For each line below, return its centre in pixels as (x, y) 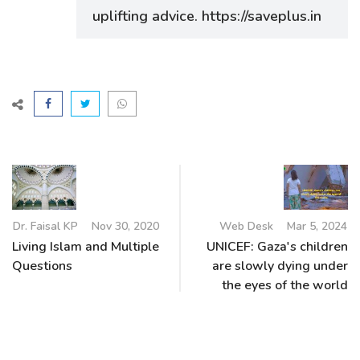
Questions (42, 266)
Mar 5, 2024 (317, 226)
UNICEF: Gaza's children (277, 246)
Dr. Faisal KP (45, 226)
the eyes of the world (285, 285)
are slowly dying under (280, 266)
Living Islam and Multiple (86, 246)
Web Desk (246, 226)
